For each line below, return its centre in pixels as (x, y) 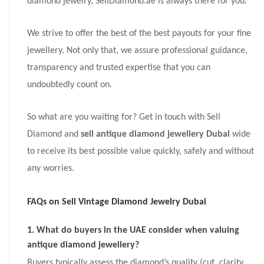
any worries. (51, 168)
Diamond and (54, 134)
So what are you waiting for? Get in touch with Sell (124, 117)
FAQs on (44, 202)
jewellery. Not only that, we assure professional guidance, (137, 50)
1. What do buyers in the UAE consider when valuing (133, 230)
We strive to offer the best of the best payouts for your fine (139, 33)
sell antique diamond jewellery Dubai (155, 134)
